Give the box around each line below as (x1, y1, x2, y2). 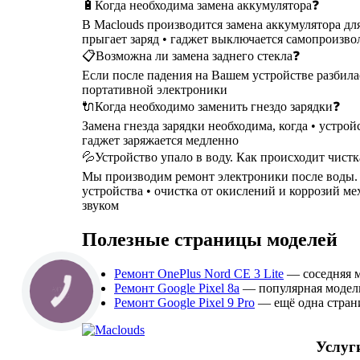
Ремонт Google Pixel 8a (114, 280, 239, 295)
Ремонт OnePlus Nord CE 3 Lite (114, 266, 284, 280)
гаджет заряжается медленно (82, 133, 239, 148)
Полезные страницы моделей (82, 229, 337, 251)
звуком (82, 198, 119, 213)
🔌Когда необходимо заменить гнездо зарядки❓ (82, 100, 340, 114)
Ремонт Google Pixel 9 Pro (114, 295, 255, 309)
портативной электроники (82, 83, 227, 97)
